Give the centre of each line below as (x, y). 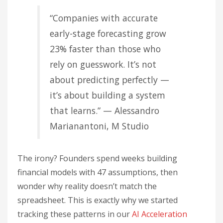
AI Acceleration (160, 214)
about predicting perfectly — (110, 80)
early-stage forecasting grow (108, 33)
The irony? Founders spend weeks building (97, 158)
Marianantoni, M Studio (99, 126)
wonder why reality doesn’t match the (87, 186)
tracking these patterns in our (75, 214)
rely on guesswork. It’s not (103, 64)
